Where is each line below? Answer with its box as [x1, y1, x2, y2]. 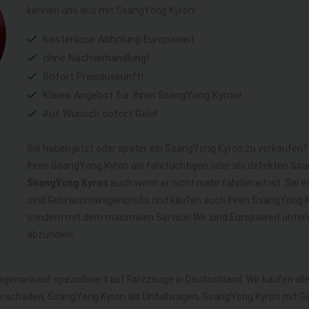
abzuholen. [27, 229, 75, 240]
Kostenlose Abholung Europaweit [40, 33, 195, 46]
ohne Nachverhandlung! [40, 52, 149, 64]
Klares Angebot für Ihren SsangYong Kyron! [40, 89, 241, 101]
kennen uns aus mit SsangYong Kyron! [27, 5, 196, 16]
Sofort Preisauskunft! [40, 70, 143, 83]
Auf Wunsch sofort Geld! [40, 108, 158, 120]
